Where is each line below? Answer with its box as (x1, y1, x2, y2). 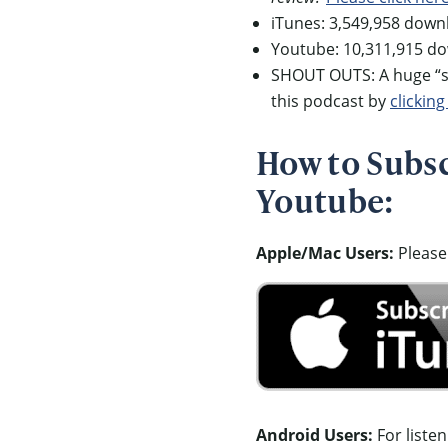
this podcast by (271, 89, 390, 111)
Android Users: (256, 423, 373, 446)
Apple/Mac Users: (256, 241, 394, 264)
